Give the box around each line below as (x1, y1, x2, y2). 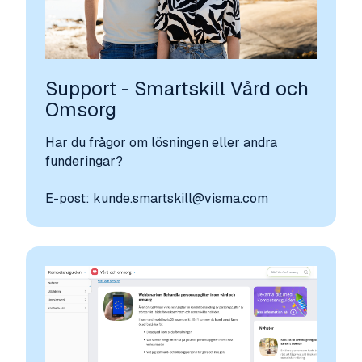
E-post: (44, 189, 93, 207)
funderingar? (44, 152, 126, 170)
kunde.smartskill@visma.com (92, 189, 268, 207)
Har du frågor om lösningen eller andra (44, 133, 277, 151)
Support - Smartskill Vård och (44, 76, 309, 102)
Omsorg (44, 97, 116, 123)
